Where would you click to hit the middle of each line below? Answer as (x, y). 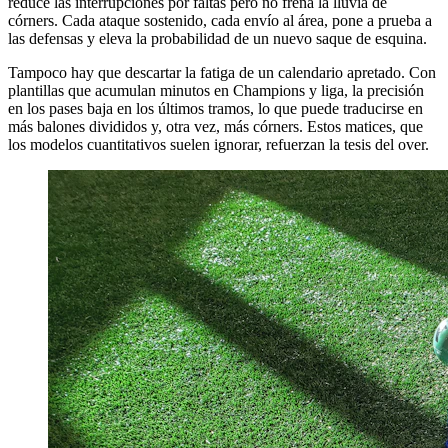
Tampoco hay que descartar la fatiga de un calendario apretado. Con (222, 73)
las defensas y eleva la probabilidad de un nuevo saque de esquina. (217, 39)
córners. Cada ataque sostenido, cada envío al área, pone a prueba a (220, 21)
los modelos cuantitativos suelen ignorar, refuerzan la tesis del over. (218, 145)
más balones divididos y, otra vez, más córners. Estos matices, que (215, 127)
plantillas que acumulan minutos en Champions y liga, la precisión (216, 91)
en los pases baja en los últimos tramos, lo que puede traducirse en (215, 109)
